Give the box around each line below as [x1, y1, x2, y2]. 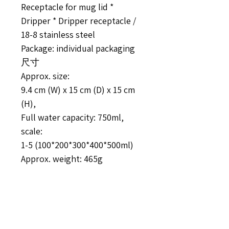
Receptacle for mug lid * [21, 1, 113, 13]
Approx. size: [21, 70, 70, 82]
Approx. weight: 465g [21, 153, 103, 165]
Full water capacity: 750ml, [21, 111, 124, 123]
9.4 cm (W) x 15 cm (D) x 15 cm [21, 84, 135, 96]
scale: [21, 125, 42, 137]
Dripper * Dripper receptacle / [21, 15, 136, 27]
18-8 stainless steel [21, 29, 95, 40]
